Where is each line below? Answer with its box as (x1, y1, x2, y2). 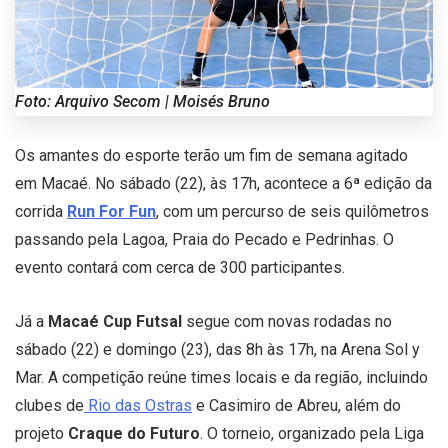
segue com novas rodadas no (182, 311, 392, 331)
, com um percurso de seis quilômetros (156, 201, 429, 221)
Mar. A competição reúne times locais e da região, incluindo (15, 367, 428, 387)
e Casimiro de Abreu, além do (192, 395, 401, 415)
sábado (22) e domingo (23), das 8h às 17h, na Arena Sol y (15, 339, 420, 359)
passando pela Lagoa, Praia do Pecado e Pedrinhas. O (15, 229, 394, 249)
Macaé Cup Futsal (48, 311, 182, 331)
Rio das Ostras (84, 395, 192, 415)
